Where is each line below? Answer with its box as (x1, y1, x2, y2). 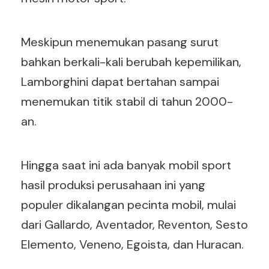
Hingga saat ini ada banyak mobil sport (21, 157, 231, 173)
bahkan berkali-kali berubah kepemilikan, (21, 54, 241, 70)
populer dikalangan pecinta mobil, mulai (21, 197, 236, 213)
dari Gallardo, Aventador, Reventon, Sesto (21, 217, 248, 232)
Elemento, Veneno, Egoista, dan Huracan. (21, 237, 244, 252)
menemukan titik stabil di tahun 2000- (21, 94, 233, 109)
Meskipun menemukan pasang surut (21, 34, 219, 50)
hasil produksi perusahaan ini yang (21, 177, 205, 193)
